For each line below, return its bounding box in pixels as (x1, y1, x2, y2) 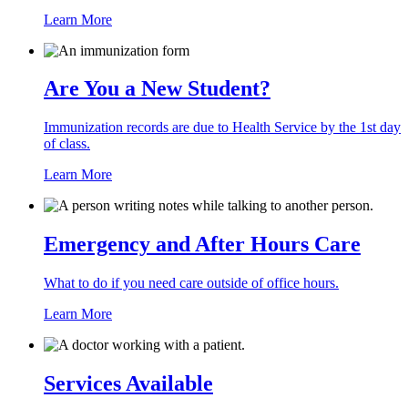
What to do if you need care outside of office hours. (44, 275, 339, 291)
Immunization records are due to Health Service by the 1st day (44, 119, 401, 136)
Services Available (44, 372, 213, 396)
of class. (44, 136, 90, 152)
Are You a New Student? (44, 76, 270, 101)
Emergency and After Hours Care (44, 232, 361, 257)
